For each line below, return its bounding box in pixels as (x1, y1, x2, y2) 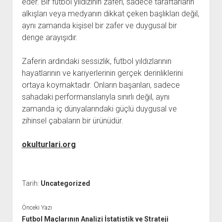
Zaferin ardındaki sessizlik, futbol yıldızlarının (21, 56, 171, 66)
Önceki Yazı (21, 204, 52, 211)
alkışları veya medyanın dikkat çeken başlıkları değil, (21, 9, 199, 18)
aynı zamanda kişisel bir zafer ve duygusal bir (21, 21, 177, 30)
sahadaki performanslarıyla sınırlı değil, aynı (21, 92, 169, 102)
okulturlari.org (21, 140, 76, 149)
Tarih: (21, 179, 41, 187)
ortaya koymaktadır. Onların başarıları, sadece (21, 80, 180, 90)
